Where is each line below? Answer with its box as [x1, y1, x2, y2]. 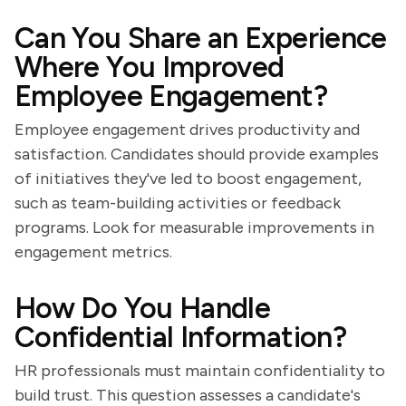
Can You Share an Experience [14, 21, 387, 55]
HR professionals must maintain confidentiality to [14, 361, 385, 381]
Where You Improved [14, 50, 285, 84]
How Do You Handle [14, 291, 271, 325]
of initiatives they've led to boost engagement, [14, 169, 362, 188]
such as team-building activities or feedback [14, 193, 341, 213]
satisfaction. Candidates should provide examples [14, 144, 379, 164]
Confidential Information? [14, 320, 346, 354]
